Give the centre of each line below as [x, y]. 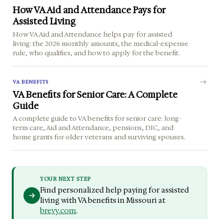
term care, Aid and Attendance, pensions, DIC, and [93, 127]
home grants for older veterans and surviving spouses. [99, 137]
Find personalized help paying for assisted [115, 190]
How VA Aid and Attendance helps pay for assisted [93, 34]
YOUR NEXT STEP [66, 179]
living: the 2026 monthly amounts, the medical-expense [101, 43]
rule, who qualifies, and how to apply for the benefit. [97, 53]
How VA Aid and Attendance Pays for [89, 10]
